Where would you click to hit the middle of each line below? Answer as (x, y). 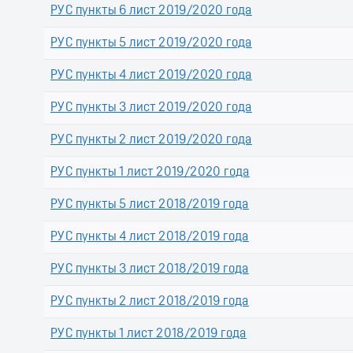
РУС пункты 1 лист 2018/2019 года (149, 334)
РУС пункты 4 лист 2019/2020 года (151, 76)
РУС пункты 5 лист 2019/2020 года (151, 44)
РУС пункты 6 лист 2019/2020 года (151, 11)
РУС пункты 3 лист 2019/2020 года (151, 108)
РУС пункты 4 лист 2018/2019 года (150, 238)
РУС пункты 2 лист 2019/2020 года (151, 141)
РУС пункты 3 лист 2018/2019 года (150, 270)
